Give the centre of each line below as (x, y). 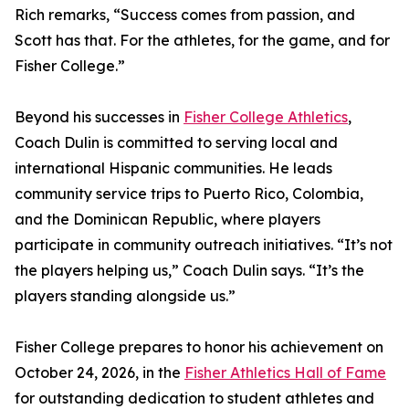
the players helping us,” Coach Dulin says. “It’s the (189, 271)
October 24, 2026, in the (100, 373)
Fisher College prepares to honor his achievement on (199, 347)
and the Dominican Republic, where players (168, 220)
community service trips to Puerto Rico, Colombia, (189, 194)
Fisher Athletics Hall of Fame (285, 373)
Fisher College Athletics (266, 117)
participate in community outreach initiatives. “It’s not (204, 245)
